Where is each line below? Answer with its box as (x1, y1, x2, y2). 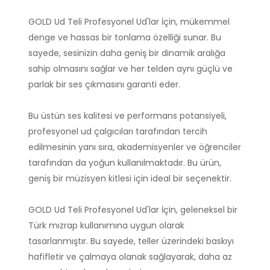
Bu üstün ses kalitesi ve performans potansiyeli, (28, 110, 227, 122)
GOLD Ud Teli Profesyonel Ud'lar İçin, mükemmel (28, 16, 230, 28)
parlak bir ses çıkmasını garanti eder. (28, 78, 180, 91)
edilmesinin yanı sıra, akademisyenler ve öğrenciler (28, 141, 241, 154)
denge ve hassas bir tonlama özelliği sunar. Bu (28, 31, 221, 44)
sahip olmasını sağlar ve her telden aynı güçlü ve (28, 63, 233, 75)
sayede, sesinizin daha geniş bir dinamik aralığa (28, 47, 225, 60)
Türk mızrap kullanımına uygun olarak (28, 219, 184, 232)
